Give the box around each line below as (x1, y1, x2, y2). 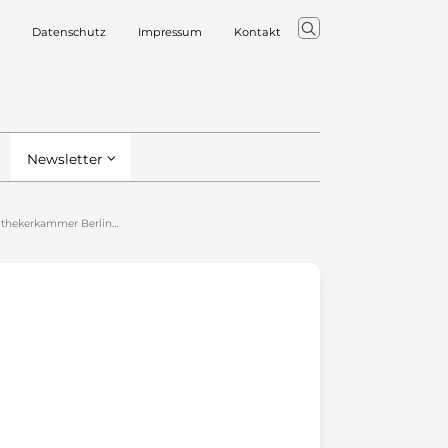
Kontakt (233, 25, 281, 39)
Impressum (137, 25, 202, 39)
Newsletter (27, 151, 102, 167)
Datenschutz (31, 25, 106, 39)
